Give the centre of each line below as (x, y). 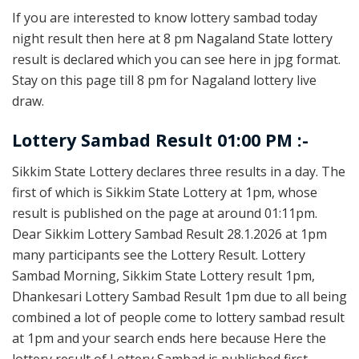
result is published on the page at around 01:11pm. (165, 213)
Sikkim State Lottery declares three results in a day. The (179, 171)
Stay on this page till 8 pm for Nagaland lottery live (164, 80)
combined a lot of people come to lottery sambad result (178, 317)
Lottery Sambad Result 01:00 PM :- (160, 140)
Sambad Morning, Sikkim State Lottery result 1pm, (163, 275)
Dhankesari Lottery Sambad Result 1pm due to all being (179, 296)
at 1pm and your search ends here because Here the (169, 338)
